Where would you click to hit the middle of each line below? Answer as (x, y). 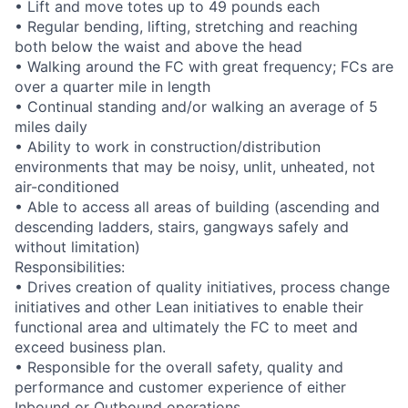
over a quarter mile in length (112, 87)
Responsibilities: (70, 267)
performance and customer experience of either (180, 388)
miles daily (51, 127)
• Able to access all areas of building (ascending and (197, 207)
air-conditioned (67, 187)
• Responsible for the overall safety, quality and (179, 367)
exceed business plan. (90, 347)
